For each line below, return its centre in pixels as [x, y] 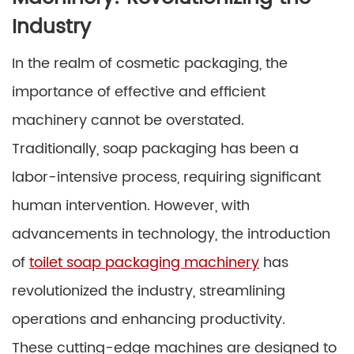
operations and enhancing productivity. [149, 319]
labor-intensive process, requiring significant [166, 177]
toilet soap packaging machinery [144, 262]
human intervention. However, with [131, 205]
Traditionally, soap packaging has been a [155, 149]
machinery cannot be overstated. [128, 120]
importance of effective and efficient [139, 92]
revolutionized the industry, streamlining [149, 291]
